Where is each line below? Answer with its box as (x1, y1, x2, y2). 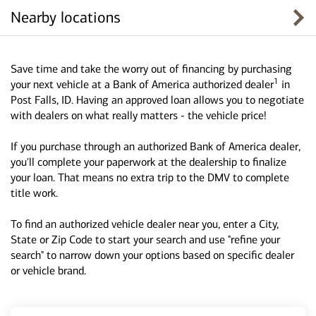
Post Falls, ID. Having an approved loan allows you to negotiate (11, 93, 304, 107)
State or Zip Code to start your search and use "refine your (11, 233, 280, 246)
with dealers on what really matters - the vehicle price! (11, 109, 267, 122)
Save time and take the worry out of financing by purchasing (11, 62, 292, 75)
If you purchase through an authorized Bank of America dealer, (11, 140, 300, 153)
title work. (11, 186, 58, 200)
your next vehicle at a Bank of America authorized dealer (11, 78, 274, 91)
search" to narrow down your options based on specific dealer (11, 248, 294, 262)
